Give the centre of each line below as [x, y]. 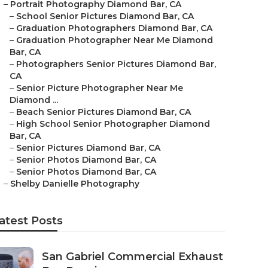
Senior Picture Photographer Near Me [100, 88]
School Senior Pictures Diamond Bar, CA [105, 16]
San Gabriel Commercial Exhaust [133, 257]
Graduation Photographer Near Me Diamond [115, 40]
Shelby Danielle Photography [75, 184]
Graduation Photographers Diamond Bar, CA [114, 28]
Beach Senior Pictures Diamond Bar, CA [103, 112]
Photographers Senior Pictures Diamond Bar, [116, 64]
